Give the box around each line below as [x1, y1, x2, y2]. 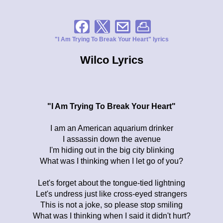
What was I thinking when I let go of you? [40, 156, 183, 165]
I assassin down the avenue [62, 134, 161, 143]
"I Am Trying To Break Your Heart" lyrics [54, 35, 169, 43]
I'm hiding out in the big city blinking [49, 145, 174, 154]
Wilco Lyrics [80, 53, 143, 66]
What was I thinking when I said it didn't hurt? [32, 211, 191, 220]
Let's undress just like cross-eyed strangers [36, 189, 187, 198]
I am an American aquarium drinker [50, 123, 173, 132]
